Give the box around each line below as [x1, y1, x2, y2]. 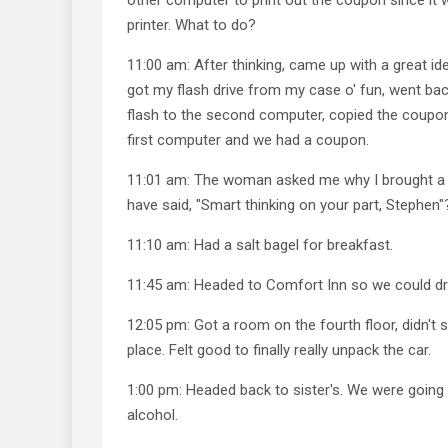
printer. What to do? [127, 15, 256, 34]
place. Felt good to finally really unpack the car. [127, 340, 431, 359]
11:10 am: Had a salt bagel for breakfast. [127, 235, 393, 254]
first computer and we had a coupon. [127, 130, 369, 149]
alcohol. [127, 405, 178, 424]
